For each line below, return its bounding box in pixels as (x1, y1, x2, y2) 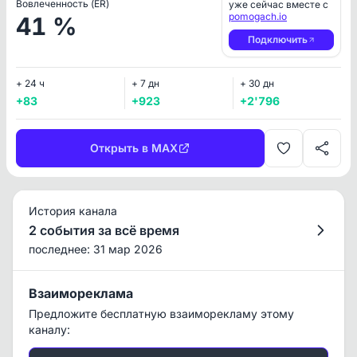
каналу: (29, 323, 70, 336)
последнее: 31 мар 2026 (29, 242, 163, 256)
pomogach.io (229, 10, 287, 22)
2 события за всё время (29, 222, 179, 238)
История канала (29, 204, 117, 218)
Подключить (247, 33, 308, 45)
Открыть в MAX (90, 141, 178, 155)
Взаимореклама (29, 285, 133, 301)
